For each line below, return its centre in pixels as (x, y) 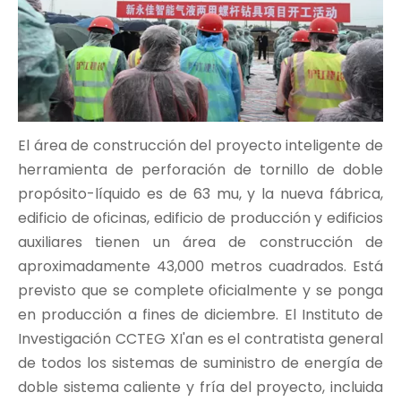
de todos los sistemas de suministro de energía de (200, 363)
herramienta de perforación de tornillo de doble (200, 169)
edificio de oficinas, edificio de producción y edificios (200, 218)
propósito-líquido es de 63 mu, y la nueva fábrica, (200, 193)
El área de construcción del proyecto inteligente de (200, 145)
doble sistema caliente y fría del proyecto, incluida (200, 387)
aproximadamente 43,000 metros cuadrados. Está (200, 266)
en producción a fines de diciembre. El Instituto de (200, 314)
